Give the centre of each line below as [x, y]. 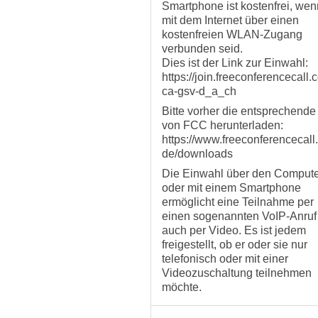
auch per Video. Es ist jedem [234, 230]
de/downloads [197, 154]
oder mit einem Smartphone [231, 188]
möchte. [182, 287]
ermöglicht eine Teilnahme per [238, 202]
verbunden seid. [202, 49]
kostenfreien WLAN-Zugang [232, 34]
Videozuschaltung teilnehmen [237, 273]
